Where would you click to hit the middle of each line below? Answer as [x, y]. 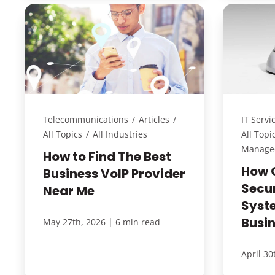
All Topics [62, 134]
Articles [154, 120]
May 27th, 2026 [74, 222]
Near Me [68, 191]
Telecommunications [85, 120]
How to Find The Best [107, 157]
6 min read [137, 222]
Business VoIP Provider [114, 174]
